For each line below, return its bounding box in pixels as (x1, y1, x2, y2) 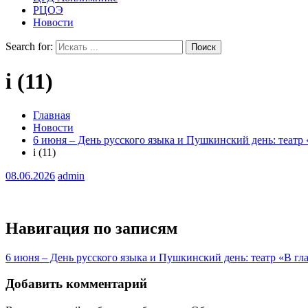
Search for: (5, 41, 53, 52)
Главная (33, 109, 70, 121)
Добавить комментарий (5, 276, 147, 291)
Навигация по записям (5, 219, 177, 237)
